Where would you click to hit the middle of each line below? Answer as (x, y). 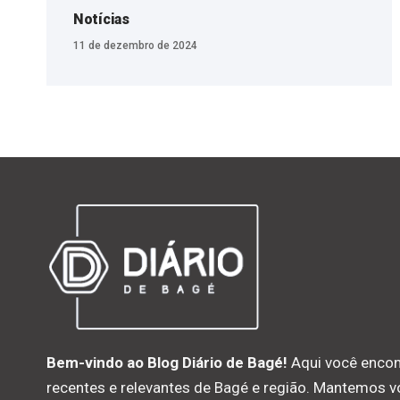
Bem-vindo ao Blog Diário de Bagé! (167, 363)
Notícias (101, 19)
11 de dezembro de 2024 (135, 45)
